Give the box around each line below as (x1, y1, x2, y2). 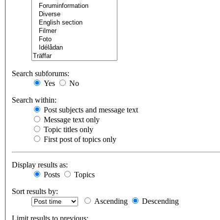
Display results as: (12, 161, 68, 169)
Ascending (92, 197, 128, 206)
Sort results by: (12, 187, 58, 196)
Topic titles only (42, 125, 93, 134)
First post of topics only (42, 135, 116, 144)
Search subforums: (12, 69, 69, 78)
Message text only (42, 115, 100, 124)
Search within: (12, 96, 56, 105)
